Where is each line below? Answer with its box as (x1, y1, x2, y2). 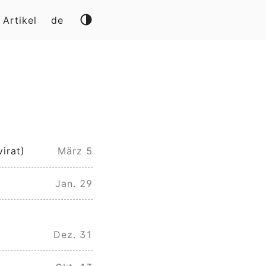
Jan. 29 (55, 178, 93, 190)
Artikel (3, 14, 37, 26)
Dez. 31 (53, 228, 93, 240)
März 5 (58, 145, 93, 157)
